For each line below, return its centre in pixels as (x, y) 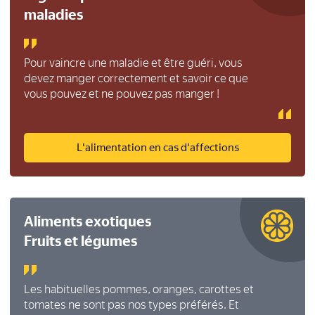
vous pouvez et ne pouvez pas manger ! (122, 94)
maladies (53, 15)
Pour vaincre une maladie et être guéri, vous (133, 63)
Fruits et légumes (81, 241)
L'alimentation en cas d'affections (157, 148)
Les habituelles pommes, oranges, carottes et (139, 289)
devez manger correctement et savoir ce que (136, 78)
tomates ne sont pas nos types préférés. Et (131, 305)
